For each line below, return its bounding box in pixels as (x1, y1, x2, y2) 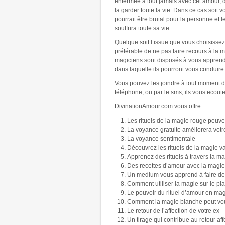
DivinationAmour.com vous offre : (115, 103, 204, 110)
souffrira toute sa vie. (115, 25, 171, 32)
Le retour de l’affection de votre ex (127, 207, 219, 214)
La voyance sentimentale (127, 135, 195, 142)
